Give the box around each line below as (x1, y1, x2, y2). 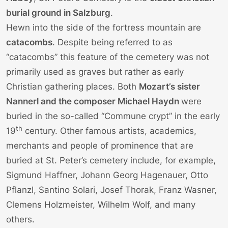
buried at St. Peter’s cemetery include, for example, (6, 155, 216, 165)
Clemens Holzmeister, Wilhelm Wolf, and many (6, 199, 195, 210)
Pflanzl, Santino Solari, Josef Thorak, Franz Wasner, (6, 184, 217, 195)
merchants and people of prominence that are (6, 140, 193, 151)
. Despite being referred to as (52, 37, 173, 47)
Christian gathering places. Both (6, 81, 139, 92)
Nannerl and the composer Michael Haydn (6, 96, 181, 106)
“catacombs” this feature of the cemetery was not (6, 51, 209, 62)
